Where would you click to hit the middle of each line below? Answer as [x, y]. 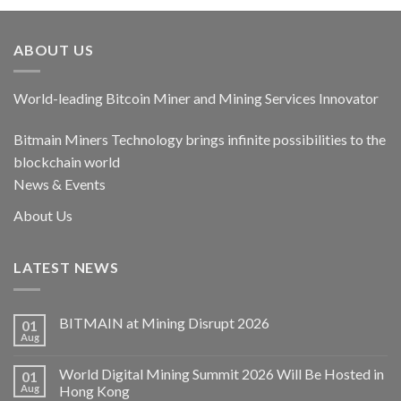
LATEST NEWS [66, 268]
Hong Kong [94, 390]
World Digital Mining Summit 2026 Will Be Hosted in [222, 373]
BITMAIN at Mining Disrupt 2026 [164, 322]
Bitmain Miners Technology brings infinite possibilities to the [200, 139]
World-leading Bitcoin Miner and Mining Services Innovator [196, 98]
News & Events [60, 183]
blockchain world [67, 161]
